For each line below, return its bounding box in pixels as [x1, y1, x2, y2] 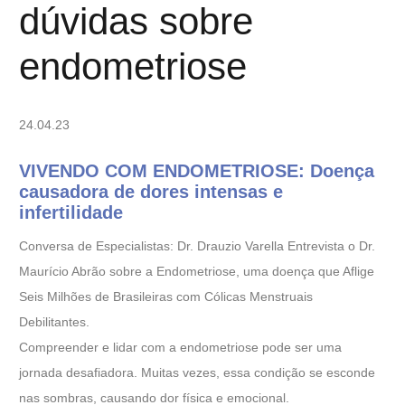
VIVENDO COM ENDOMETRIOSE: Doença [19, 160, 374, 181]
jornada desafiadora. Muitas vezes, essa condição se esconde [19, 365, 375, 381]
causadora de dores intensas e [19, 181, 283, 202]
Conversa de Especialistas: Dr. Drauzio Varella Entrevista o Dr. [19, 239, 375, 254]
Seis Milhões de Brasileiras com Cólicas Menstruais [19, 289, 313, 305]
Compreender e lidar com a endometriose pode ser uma [19, 340, 342, 355]
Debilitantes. [19, 315, 89, 330]
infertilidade [19, 202, 123, 222]
